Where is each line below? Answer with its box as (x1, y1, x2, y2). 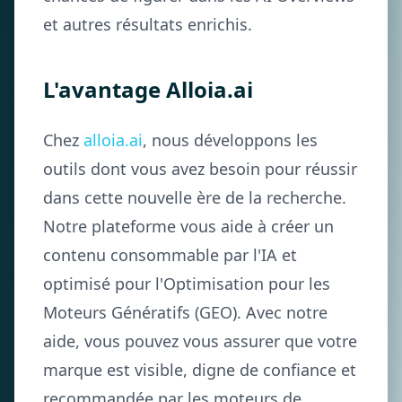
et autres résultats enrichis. (43, 13, 252, 35)
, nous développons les (143, 129, 318, 151)
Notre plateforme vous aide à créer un (43, 215, 334, 237)
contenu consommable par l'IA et (43, 244, 297, 266)
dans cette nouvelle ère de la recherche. (43, 187, 346, 208)
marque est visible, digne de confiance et (43, 359, 356, 380)
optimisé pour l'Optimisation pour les (43, 273, 330, 294)
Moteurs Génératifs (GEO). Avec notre (43, 301, 328, 323)
